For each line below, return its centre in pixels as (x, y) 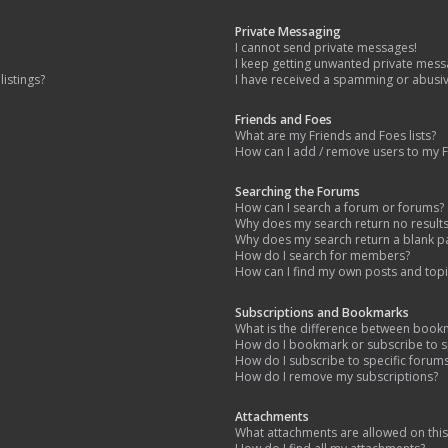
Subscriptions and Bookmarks (322, 312)
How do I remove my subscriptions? (337, 376)
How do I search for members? (323, 256)
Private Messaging (288, 32)
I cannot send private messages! (326, 48)
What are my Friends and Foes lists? (336, 136)
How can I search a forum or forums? (340, 208)
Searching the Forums (298, 192)
